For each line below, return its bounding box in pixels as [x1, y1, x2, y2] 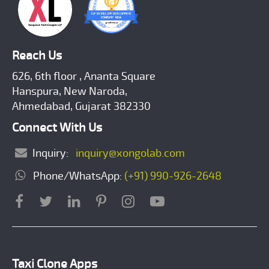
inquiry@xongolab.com [71, 148, 185, 159]
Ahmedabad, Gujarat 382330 [12, 101, 151, 112]
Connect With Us [12, 121, 102, 134]
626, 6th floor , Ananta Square [12, 71, 156, 82]
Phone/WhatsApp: [28, 171, 124, 182]
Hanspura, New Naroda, [12, 86, 127, 97]
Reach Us [12, 49, 62, 62]
